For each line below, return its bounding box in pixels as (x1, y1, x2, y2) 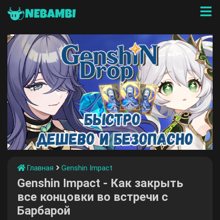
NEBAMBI (25, 8, 76, 21)
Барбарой (17, 204, 70, 218)
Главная (26, 163, 54, 172)
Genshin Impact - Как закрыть (17, 176, 183, 190)
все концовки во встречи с (17, 190, 168, 204)
